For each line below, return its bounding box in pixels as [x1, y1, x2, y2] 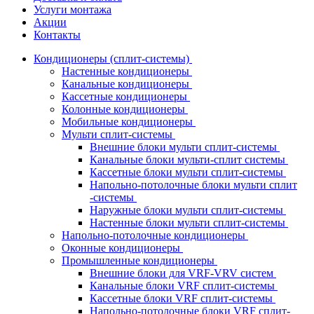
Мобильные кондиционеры [62, 116, 196, 128]
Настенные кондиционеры [62, 65, 192, 77]
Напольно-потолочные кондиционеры [62, 229, 248, 241]
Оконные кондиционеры [62, 242, 183, 254]
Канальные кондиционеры [62, 78, 192, 90]
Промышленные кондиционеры [62, 254, 217, 266]
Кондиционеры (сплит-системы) [34, 53, 192, 64]
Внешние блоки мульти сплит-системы [90, 141, 280, 153]
